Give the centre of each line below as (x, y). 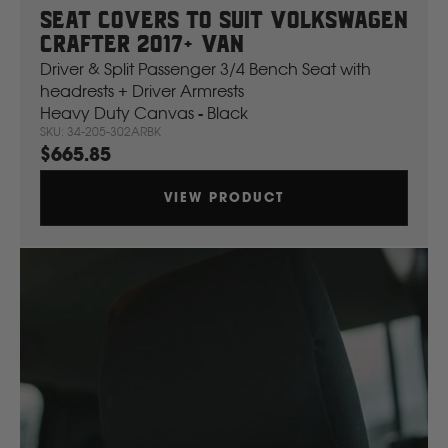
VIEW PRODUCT (224, 197)
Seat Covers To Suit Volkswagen (224, 21)
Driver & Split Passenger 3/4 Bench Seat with (205, 68)
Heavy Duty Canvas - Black (144, 112)
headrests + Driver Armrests (142, 90)
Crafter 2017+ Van (142, 45)
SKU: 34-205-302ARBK (100, 131)
